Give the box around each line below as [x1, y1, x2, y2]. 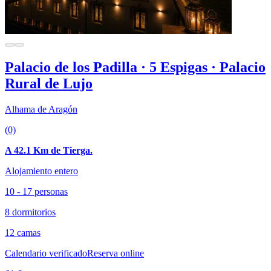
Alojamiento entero [5, 165, 78, 176]
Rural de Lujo [5, 75, 93, 91]
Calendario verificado [5, 247, 87, 258]
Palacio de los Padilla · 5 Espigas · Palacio [5, 59, 266, 75]
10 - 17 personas [5, 186, 68, 197]
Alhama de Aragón [5, 103, 77, 114]
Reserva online [87, 247, 144, 258]
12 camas [5, 227, 41, 238]
